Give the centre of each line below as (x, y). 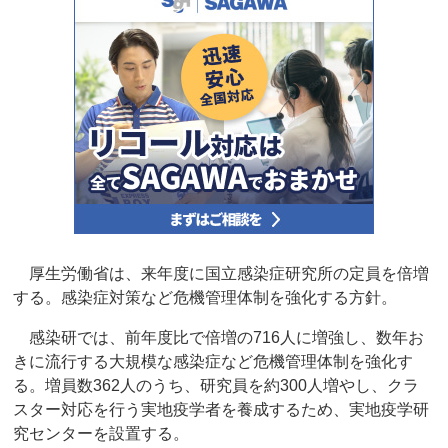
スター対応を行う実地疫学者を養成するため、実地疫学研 (221, 410)
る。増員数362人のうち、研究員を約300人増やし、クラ (216, 386)
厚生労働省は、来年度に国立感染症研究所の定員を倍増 (221, 274)
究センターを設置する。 (101, 434)
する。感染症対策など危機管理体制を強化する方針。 (205, 298)
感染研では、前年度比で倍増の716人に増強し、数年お (219, 338)
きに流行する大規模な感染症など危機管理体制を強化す (213, 362)
